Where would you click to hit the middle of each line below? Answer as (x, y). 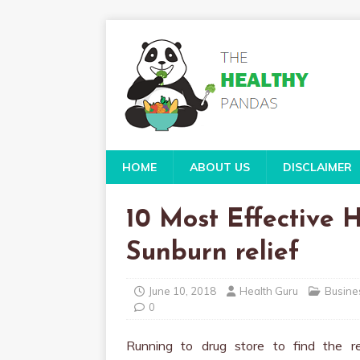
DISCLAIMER (317, 167)
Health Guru (269, 291)
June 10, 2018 (182, 291)
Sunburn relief (213, 253)
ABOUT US (220, 167)
